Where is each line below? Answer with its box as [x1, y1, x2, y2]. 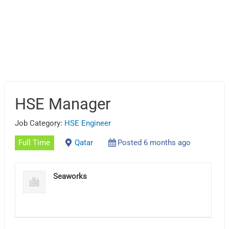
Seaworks [53, 171, 87, 181]
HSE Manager [15, 94, 111, 113]
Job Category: [15, 118, 65, 128]
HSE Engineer [64, 118, 111, 128]
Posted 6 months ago [117, 138, 191, 148]
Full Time [18, 138, 51, 148]
